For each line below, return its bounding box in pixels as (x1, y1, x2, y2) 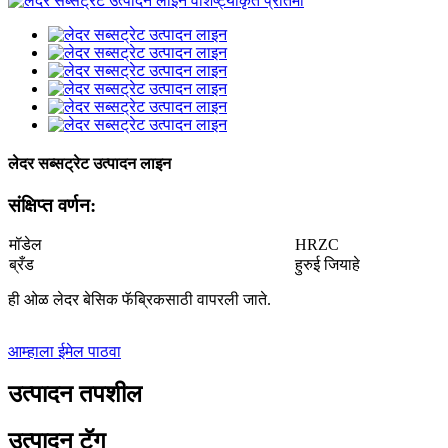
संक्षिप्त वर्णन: (8, 194, 96, 216)
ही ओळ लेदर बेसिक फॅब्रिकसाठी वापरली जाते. (8, 291, 271, 309)
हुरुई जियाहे (295, 256, 360, 274)
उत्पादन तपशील (8, 381, 142, 408)
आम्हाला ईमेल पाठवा (8, 343, 121, 361)
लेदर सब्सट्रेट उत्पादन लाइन (8, 155, 171, 173)
